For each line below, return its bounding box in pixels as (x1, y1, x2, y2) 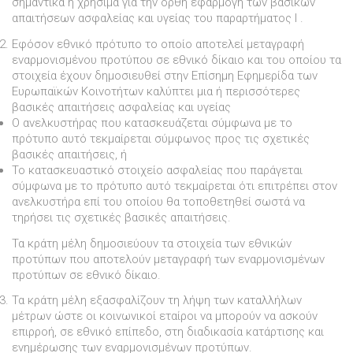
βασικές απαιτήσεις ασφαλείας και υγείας (12, 99, 231, 114)
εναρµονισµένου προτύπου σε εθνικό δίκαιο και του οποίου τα (12, 52, 341, 67)
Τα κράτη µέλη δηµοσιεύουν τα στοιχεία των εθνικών (12, 236, 292, 251)
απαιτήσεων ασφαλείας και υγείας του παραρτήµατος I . (12, 11, 303, 26)
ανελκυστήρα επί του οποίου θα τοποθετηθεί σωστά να (12, 194, 305, 209)
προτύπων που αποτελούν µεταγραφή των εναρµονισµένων (12, 251, 325, 266)
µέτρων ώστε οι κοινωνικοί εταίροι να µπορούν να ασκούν (12, 309, 318, 324)
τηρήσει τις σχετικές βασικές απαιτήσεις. (12, 210, 231, 225)
